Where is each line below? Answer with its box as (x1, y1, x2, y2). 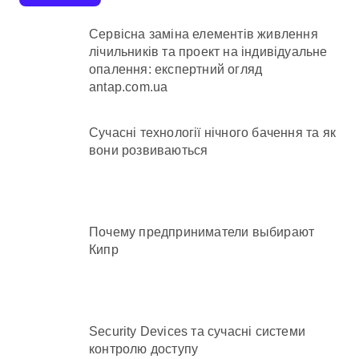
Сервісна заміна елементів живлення (89, 26, 318, 41)
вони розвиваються (89, 143, 208, 158)
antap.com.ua (89, 79, 168, 94)
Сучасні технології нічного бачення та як (89, 126, 337, 140)
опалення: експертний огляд (89, 62, 263, 76)
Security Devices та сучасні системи (89, 324, 305, 338)
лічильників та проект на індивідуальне (89, 44, 328, 58)
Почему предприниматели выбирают (89, 225, 315, 240)
